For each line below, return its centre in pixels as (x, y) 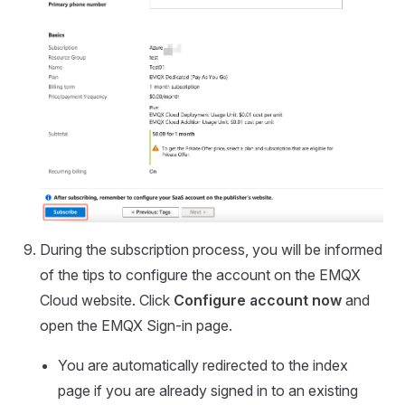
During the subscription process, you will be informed (211, 249)
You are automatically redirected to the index (203, 365)
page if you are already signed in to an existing (208, 390)
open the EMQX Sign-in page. (136, 325)
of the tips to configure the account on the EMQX (200, 274)
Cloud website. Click (107, 300)
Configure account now (258, 300)
